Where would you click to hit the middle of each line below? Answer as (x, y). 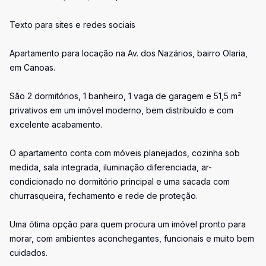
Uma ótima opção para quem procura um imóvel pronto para (128, 224)
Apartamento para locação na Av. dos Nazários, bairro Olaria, (129, 53)
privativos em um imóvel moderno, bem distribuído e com (121, 110)
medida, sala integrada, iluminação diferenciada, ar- (111, 167)
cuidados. (28, 253)
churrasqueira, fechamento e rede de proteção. (104, 196)
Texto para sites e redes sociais (72, 25)
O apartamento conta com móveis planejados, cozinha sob (125, 153)
